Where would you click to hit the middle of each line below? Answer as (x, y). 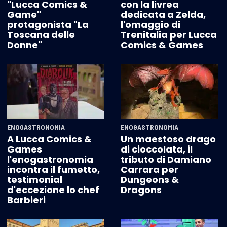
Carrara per (149, 170)
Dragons (141, 190)
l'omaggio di (150, 25)
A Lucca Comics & (49, 139)
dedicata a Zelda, (163, 15)
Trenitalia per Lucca (169, 35)
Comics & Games (162, 45)
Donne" (25, 45)
